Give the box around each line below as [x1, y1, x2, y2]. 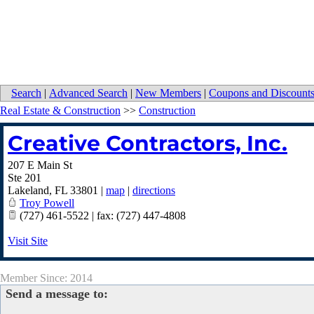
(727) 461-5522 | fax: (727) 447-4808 [17, 210, 186, 222]
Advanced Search [49, 87, 128, 100]
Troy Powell [20, 197, 74, 210]
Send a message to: [6, 287, 108, 301]
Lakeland [8, 184, 49, 197]
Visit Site [8, 235, 48, 247]
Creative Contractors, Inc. [8, 130, 287, 157]
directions [132, 184, 175, 197]
